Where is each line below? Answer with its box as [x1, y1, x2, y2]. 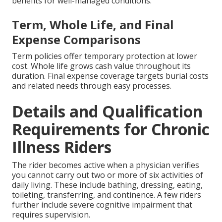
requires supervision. [12, 209, 90, 220]
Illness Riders [12, 136, 111, 158]
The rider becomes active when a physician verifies [12, 159, 199, 170]
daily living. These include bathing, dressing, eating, [12, 179, 203, 190]
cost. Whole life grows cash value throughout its [12, 60, 191, 71]
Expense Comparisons [12, 31, 141, 48]
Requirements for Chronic [12, 118, 210, 140]
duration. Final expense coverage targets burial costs [12, 70, 209, 81]
